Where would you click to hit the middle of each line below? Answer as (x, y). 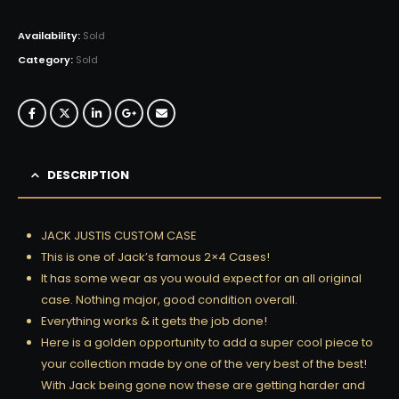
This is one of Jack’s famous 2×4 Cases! (155, 256)
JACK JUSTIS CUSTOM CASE (119, 235)
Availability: (50, 35)
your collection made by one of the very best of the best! (204, 363)
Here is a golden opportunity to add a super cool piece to (207, 342)
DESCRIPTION (88, 175)
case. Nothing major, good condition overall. (169, 299)
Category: (47, 59)
